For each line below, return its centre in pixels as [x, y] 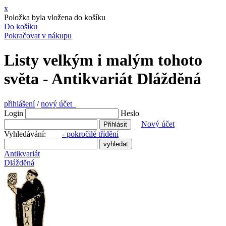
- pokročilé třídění [90, 134]
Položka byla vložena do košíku [55, 17]
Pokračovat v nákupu [38, 36]
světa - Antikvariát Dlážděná [103, 79]
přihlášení [19, 103]
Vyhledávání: [33, 134]
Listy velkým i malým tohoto [103, 60]
